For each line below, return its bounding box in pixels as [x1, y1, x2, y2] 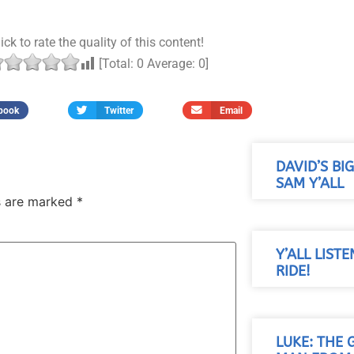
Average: [143, 55, 198, 71]
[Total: [95, 55, 137, 71]
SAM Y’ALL [275, 175, 344, 193]
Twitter [104, 104, 134, 116]
